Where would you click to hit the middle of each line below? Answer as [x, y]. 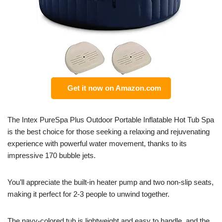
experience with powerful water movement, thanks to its [97, 144]
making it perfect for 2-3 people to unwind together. [88, 194]
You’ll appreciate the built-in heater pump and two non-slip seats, [111, 182]
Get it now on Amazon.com [112, 88]
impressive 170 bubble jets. [52, 156]
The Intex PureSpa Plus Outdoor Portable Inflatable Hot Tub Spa [111, 120]
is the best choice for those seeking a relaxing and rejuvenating [109, 132]
